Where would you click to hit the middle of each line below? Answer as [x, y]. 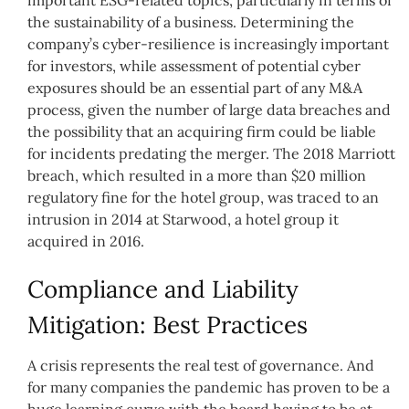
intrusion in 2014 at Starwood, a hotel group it [183, 219]
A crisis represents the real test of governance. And [201, 366]
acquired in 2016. [86, 241]
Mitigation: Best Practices [168, 325]
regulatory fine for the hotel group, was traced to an [203, 197]
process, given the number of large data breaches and [209, 109]
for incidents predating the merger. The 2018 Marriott [211, 153]
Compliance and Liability [163, 289]
